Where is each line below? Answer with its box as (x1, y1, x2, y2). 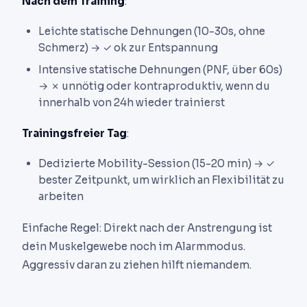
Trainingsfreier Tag (22, 127, 127, 140)
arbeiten (38, 190, 84, 204)
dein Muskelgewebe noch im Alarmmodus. (22, 239, 245, 253)
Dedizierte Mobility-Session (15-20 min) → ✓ (38, 157, 275, 171)
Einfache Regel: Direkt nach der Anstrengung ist (22, 221, 272, 234)
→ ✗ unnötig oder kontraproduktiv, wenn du (38, 79, 270, 93)
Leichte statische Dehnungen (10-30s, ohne (38, 24, 265, 38)
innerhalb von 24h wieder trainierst (38, 95, 225, 109)
